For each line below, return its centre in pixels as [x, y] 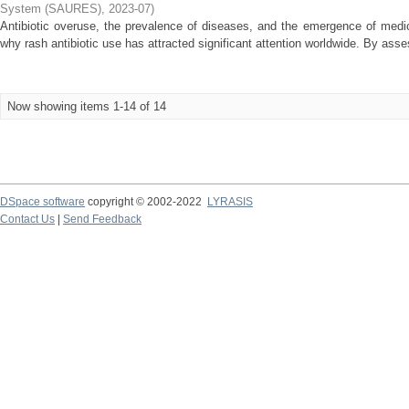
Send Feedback [102, 219]
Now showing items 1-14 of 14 [87, 106]
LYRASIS [230, 202]
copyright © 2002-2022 [146, 202]
